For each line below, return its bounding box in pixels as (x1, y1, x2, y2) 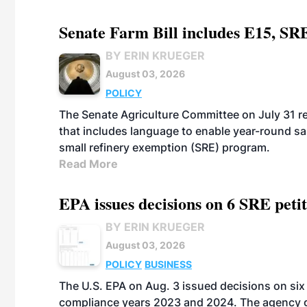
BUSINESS (145, 258, 192, 270)
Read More (59, 157, 118, 171)
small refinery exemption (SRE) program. (59, 140, 270, 154)
